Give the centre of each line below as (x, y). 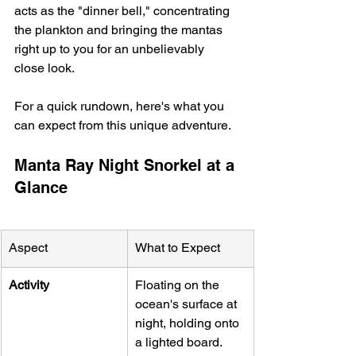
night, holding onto (189, 323)
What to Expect (178, 247)
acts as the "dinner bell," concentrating (124, 10)
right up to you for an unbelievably (111, 48)
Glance (41, 187)
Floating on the (179, 284)
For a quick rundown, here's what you (121, 106)
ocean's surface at (188, 304)
